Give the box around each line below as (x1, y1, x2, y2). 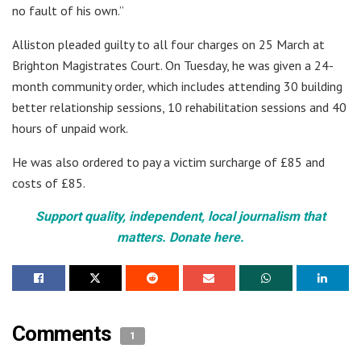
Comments (12, 322, 117, 346)
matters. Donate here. (117, 230, 244, 246)
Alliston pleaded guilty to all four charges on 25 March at (12, 36, 325, 53)
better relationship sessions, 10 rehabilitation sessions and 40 (12, 99, 346, 116)
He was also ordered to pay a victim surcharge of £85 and (12, 154, 325, 171)
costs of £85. (12, 175, 85, 192)
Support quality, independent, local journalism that (35, 209, 326, 225)
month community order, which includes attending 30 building (12, 78, 342, 95)
